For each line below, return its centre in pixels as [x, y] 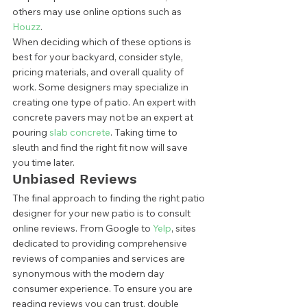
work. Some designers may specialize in [101, 87]
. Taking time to [145, 133]
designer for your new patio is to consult [102, 213]
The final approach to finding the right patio [110, 198]
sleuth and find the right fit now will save [101, 148]
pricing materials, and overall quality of [99, 72]
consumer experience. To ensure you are [103, 289]
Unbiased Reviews [77, 179]
